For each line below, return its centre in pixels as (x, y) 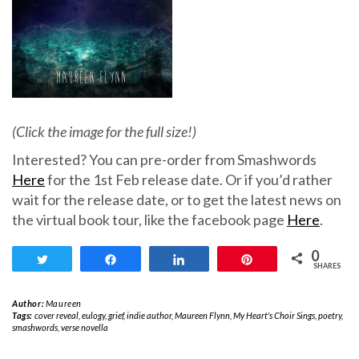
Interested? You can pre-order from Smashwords (164, 159)
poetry (329, 315)
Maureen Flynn (202, 315)
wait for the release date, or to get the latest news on (177, 200)
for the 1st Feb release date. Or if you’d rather (189, 179)
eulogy (93, 315)
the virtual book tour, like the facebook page (149, 220)
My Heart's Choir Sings (274, 315)
